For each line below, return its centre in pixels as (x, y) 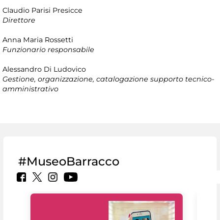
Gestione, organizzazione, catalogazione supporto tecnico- (108, 79)
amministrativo (30, 89)
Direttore (19, 20)
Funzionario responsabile (48, 49)
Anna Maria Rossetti (38, 40)
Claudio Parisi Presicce (42, 10)
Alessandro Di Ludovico (44, 69)
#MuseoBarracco (69, 161)
